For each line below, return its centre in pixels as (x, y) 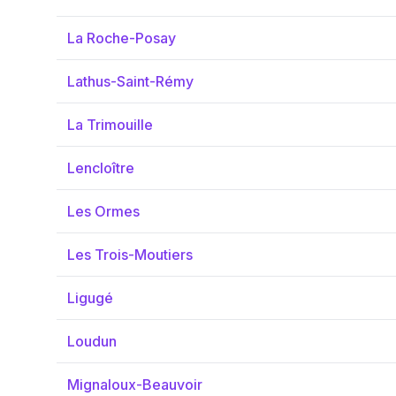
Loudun (92, 341)
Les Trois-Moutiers (130, 255)
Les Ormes (103, 211)
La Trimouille (110, 125)
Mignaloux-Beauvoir (135, 385)
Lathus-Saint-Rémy (130, 81)
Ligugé (90, 298)
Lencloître (101, 168)
